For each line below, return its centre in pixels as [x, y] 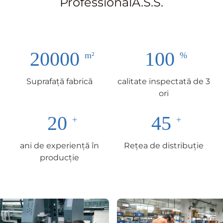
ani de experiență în [59, 145]
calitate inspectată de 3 [164, 81]
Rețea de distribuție [164, 145]
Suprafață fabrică [59, 81]
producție [59, 157]
